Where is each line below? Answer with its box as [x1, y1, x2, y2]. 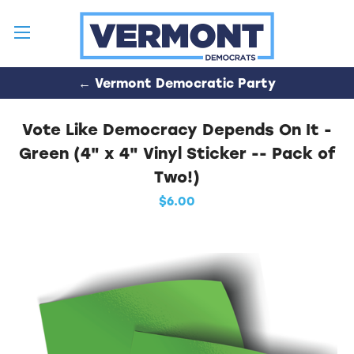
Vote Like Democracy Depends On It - [22, 120, 332, 140]
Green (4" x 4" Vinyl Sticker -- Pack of [18, 144, 336, 164]
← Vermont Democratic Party [78, 76, 276, 91]
